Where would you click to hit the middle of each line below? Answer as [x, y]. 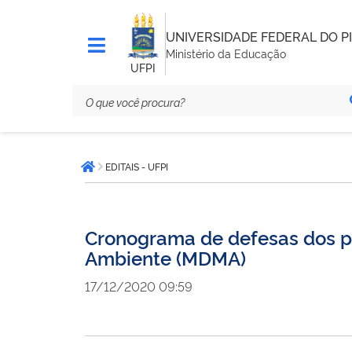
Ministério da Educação [225, 53]
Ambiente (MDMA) [165, 257]
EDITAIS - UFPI [137, 167]
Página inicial [129, 174]
